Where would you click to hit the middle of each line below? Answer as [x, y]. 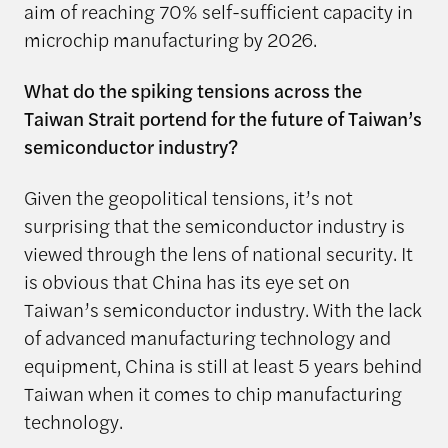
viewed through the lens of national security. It [218, 252]
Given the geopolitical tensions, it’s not [188, 196]
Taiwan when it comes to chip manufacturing [212, 392]
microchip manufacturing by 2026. [170, 38]
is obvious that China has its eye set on [186, 280]
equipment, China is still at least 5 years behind [222, 364]
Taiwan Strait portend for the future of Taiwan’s [222, 117]
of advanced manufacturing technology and [207, 336]
